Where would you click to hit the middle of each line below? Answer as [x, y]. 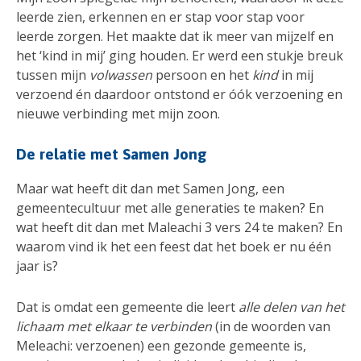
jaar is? [37, 266]
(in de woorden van [271, 327]
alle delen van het [292, 307]
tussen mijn [53, 75]
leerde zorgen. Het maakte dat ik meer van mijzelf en [175, 36]
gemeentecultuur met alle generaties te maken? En [170, 208]
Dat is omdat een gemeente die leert [127, 307]
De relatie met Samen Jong [112, 154]
